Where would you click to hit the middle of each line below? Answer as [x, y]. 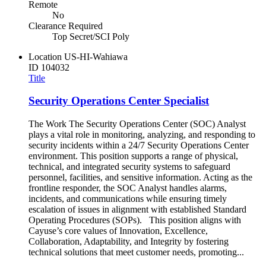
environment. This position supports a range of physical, [133, 156]
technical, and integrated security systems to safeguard [129, 167]
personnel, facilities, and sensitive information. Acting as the [140, 178]
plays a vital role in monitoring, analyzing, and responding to [142, 135]
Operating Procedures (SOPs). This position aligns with [135, 220]
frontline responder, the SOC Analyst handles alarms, [128, 188]
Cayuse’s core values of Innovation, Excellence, [118, 231]
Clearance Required [66, 26]
